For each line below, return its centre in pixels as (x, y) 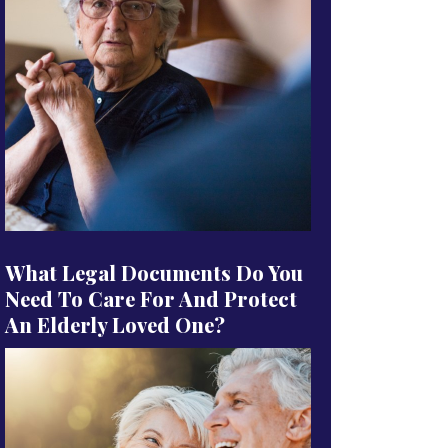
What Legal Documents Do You (154, 272)
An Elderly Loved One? (115, 324)
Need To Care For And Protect (151, 298)
